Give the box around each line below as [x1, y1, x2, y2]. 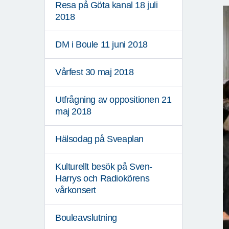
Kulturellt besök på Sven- [55, 162, 153, 172]
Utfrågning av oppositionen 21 [55, 95, 172, 105]
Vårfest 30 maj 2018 [55, 67, 134, 78]
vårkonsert [55, 185, 96, 196]
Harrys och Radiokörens [55, 173, 150, 184]
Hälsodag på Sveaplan [55, 134, 144, 145]
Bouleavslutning [55, 213, 117, 223]
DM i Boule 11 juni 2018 [55, 39, 148, 50]
